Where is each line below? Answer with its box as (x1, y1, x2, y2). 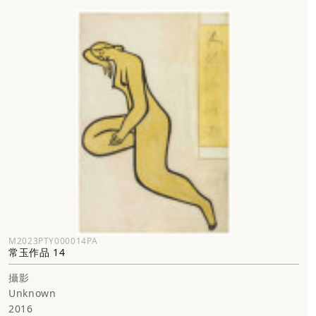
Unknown (8, 286, 56, 300)
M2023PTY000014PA (8, 234, 98, 247)
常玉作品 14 (8, 245, 66, 259)
